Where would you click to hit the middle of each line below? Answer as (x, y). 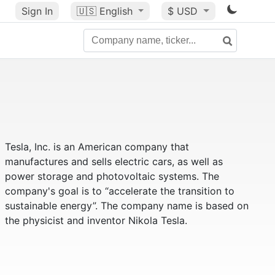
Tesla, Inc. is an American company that (97, 147)
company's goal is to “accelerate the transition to (119, 191)
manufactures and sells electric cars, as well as (114, 161)
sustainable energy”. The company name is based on (126, 206)
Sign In (37, 11)
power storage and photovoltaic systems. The (112, 176)
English (116, 11)
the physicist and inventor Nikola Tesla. (96, 220)
